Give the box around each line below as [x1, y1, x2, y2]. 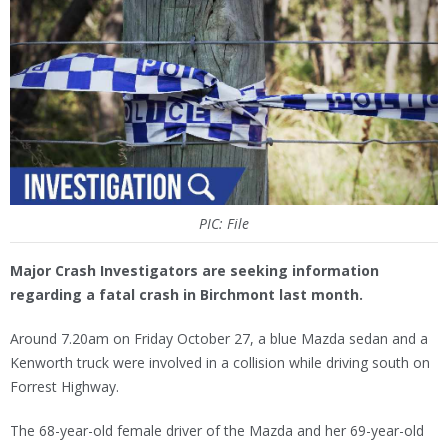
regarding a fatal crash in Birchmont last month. [10, 284, 363, 304]
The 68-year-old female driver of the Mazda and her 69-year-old [10, 420, 424, 440]
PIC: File [199, 213, 249, 233]
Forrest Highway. [10, 376, 123, 396]
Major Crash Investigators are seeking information [10, 260, 379, 280]
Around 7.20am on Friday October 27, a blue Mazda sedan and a [10, 328, 428, 348]
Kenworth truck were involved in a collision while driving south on [10, 352, 430, 372]
